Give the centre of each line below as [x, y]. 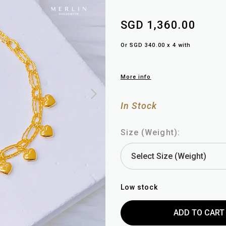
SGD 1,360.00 [158, 25]
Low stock [139, 187]
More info [136, 77]
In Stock [139, 106]
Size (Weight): [150, 133]
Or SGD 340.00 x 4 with [156, 45]
